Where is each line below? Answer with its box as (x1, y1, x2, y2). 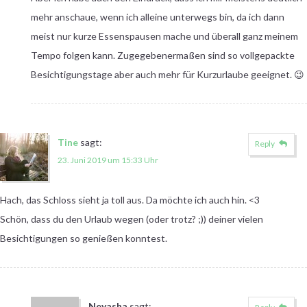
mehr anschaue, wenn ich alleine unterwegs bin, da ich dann (30, 10, 284, 23)
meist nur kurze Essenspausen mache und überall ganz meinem (30, 29, 298, 42)
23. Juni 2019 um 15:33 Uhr (58, 154, 158, 165)
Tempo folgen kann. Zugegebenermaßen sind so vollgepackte (30, 49, 295, 61)
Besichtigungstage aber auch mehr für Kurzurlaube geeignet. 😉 (30, 68, 304, 80)
